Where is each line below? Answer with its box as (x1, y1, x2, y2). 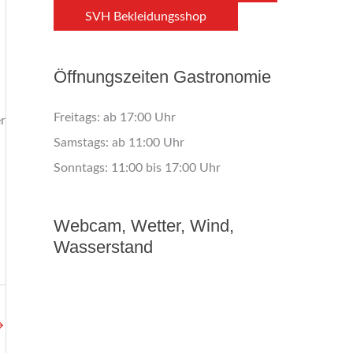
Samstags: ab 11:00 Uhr (54, 136, 184, 149)
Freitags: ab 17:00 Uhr (54, 110, 176, 124)
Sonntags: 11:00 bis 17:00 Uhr (54, 161, 221, 174)
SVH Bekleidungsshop (85, 9, 206, 23)
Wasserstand (54, 237, 153, 258)
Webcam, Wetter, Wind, (54, 216, 234, 236)
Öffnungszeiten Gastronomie (54, 66, 271, 87)
